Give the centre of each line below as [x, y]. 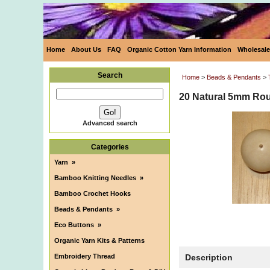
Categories [110, 147]
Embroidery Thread [85, 256]
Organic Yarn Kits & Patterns [99, 240]
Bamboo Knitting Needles [95, 178]
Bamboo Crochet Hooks [93, 193]
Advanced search [110, 123]
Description [209, 257]
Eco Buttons [74, 225]
